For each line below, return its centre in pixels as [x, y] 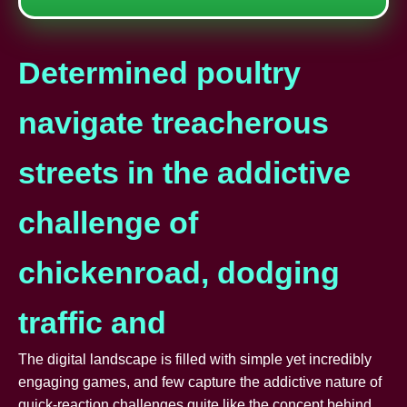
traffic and [92, 322]
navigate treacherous [174, 122]
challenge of [108, 222]
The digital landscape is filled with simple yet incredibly [195, 359]
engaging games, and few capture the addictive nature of [200, 382]
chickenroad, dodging [179, 272]
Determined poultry [159, 72]
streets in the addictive [184, 172]
